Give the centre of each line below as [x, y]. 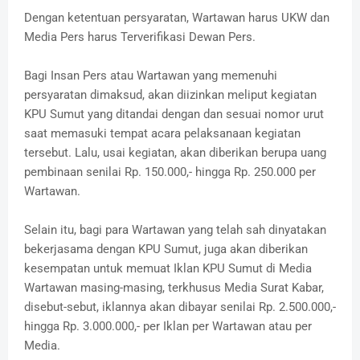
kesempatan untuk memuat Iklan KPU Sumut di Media [168, 269]
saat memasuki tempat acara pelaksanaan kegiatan [162, 134]
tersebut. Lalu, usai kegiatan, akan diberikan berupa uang [175, 153]
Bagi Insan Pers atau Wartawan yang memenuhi [151, 76]
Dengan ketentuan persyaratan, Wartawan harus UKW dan [177, 18]
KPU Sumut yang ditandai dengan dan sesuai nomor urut [174, 115]
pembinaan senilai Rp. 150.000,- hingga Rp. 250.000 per [170, 172]
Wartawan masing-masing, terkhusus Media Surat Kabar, [174, 288]
